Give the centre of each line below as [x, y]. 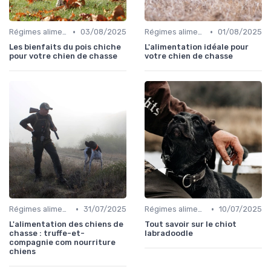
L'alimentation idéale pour [197, 47]
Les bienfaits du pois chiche [65, 47]
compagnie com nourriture [62, 243]
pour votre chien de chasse [63, 56]
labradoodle [169, 233]
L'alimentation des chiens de [66, 224]
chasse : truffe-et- [47, 233]
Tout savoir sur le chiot [191, 224]
